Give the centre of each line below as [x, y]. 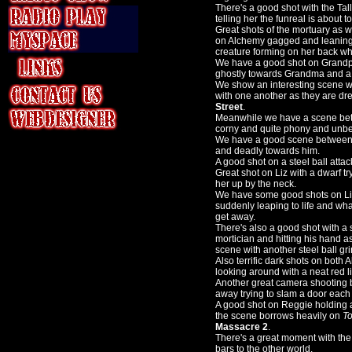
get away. [235, 217]
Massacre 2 [242, 327]
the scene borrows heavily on [278, 316]
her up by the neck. [256, 184]
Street [229, 107]
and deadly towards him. [268, 151]
